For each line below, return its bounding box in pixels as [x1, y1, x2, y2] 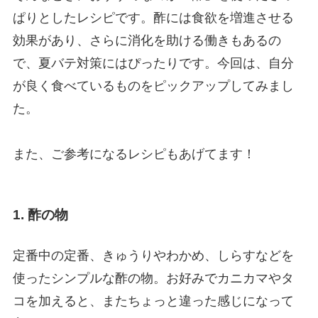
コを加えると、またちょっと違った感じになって [12, 294, 294, 309]
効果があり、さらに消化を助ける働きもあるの [12, 33, 281, 48]
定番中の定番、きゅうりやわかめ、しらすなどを [12, 248, 294, 263]
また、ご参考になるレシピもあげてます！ [12, 147, 256, 162]
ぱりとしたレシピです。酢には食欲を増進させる [12, 11, 294, 26]
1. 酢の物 [12, 207, 68, 222]
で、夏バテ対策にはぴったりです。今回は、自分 [12, 56, 294, 71]
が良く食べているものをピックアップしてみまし [12, 79, 294, 94]
